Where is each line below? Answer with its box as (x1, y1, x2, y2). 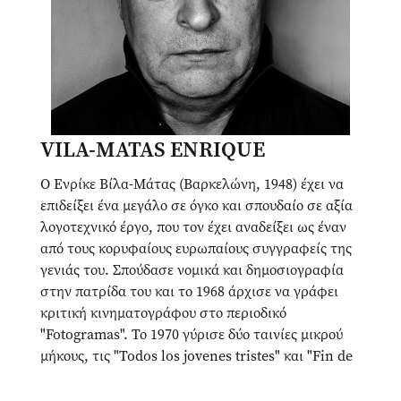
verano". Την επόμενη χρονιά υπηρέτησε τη (40, 368, 311, 387)
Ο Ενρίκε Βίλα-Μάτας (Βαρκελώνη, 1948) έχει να (40, 175, 344, 193)
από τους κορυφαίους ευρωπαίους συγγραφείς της (40, 239, 352, 258)
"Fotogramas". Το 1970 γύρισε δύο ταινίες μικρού (40, 325, 343, 344)
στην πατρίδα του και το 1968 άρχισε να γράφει (40, 282, 338, 301)
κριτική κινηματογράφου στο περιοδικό (40, 303, 286, 322)
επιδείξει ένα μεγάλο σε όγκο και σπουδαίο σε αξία (40, 196, 353, 215)
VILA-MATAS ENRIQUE (40, 135, 265, 164)
